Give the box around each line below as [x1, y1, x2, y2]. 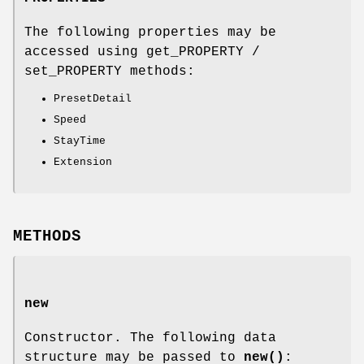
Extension [54, 155, 112, 168]
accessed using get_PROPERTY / [24, 44, 260, 59]
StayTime [54, 134, 106, 147]
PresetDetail [54, 92, 132, 105]
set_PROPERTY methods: [24, 63, 195, 79]
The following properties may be [24, 24, 276, 40]
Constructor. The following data [24, 330, 276, 345]
